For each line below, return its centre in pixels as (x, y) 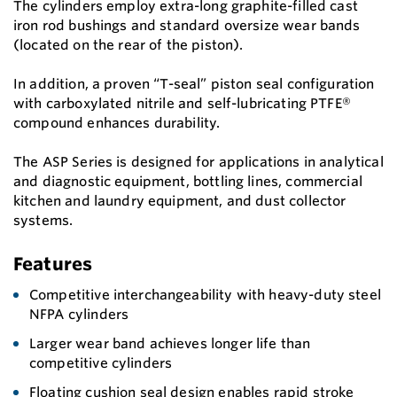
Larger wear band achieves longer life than (170, 343)
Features (53, 263)
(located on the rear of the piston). (128, 44)
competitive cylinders (101, 362)
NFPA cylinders (79, 314)
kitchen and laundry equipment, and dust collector (180, 200)
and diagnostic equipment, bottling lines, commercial (188, 181)
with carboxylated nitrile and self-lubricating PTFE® (182, 103)
